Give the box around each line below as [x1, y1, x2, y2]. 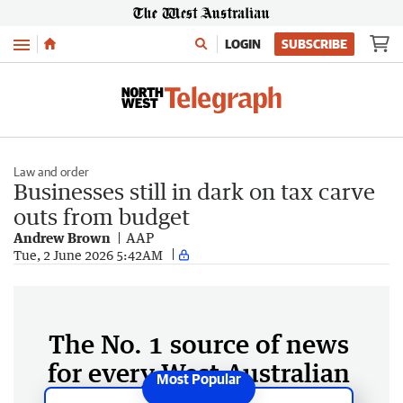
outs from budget [13, 203, 190, 229]
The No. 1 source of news [49, 328, 349, 359]
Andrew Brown [13, 229, 111, 246]
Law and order [13, 165, 89, 179]
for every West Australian [48, 357, 350, 388]
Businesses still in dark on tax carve [13, 178, 375, 204]
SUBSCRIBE [282, 37, 347, 51]
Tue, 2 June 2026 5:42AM [13, 246, 163, 263]
